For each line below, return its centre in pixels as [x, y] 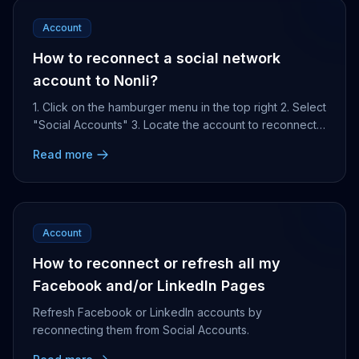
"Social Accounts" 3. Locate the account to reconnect [175, 125]
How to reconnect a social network [157, 58]
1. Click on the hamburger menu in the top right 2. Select [179, 107]
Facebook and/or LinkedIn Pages [149, 286]
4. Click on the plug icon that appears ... [137, 142]
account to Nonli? [95, 81]
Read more [63, 154]
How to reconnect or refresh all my [157, 263]
